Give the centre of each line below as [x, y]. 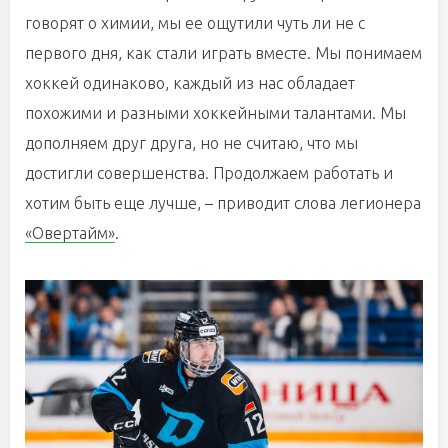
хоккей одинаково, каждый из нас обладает [190, 83]
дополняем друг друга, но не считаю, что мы [191, 143]
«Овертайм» [70, 233]
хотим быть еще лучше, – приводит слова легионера [223, 203]
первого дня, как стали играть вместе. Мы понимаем [223, 53]
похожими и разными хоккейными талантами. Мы [215, 113]
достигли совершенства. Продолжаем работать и [209, 173]
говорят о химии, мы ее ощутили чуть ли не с [195, 23]
